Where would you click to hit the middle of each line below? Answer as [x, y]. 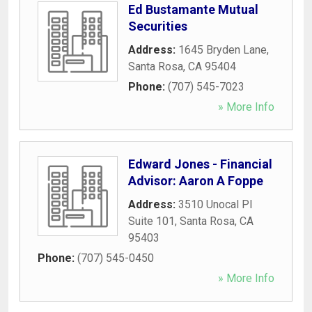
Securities [158, 26]
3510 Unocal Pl [215, 204]
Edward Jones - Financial [200, 164]
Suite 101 [151, 221]
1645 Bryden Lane [223, 49]
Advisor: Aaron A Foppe [196, 180]
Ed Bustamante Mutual [193, 9]
